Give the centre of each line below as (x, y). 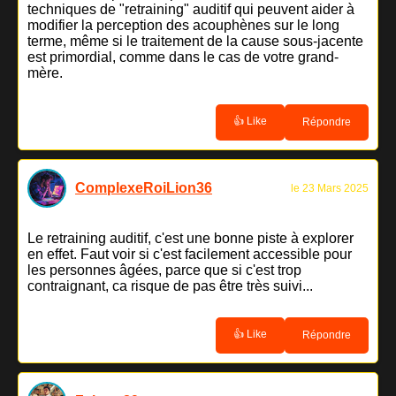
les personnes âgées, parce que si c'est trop (164, 270)
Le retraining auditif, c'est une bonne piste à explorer (190, 238)
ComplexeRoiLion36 (144, 187)
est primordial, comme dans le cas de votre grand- (183, 57)
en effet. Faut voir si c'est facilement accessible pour (190, 254)
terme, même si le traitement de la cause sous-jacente (195, 41)
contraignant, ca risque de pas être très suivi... (170, 286)
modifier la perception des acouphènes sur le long (183, 25)
